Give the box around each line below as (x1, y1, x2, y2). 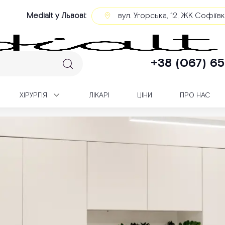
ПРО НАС (180, 91, 210, 100)
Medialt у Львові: (27, 11, 86, 21)
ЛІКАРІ (89, 91, 109, 100)
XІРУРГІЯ (20, 90, 47, 100)
